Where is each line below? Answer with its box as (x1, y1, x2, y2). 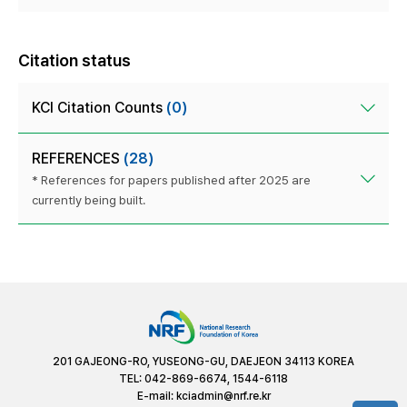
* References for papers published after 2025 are (32, 173, 311, 188)
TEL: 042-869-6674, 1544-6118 (119, 372, 288, 385)
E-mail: (136, 389, 176, 402)
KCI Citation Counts (32, 99, 166, 117)
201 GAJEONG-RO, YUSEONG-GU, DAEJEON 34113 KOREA (53, 354, 354, 368)
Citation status (18, 51, 131, 71)
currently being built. (32, 193, 145, 208)
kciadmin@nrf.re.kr (175, 389, 271, 402)
